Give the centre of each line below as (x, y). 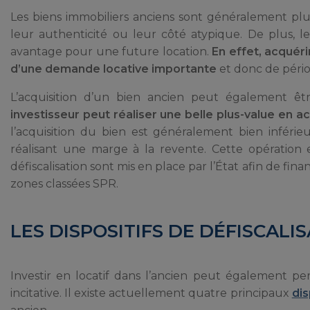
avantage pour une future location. (111, 51)
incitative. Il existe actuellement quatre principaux (151, 293)
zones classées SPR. (64, 183)
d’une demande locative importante (115, 69)
